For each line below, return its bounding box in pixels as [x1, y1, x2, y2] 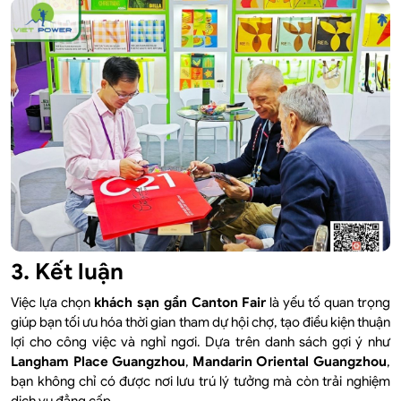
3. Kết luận [11, 258, 124, 286]
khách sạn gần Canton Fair [93, 294, 267, 311]
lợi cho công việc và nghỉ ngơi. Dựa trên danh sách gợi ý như [11, 334, 390, 351]
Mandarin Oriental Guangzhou [192, 354, 388, 371]
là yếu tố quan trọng [266, 294, 391, 311]
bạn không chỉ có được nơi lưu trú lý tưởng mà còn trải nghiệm [11, 373, 390, 390]
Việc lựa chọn [11, 294, 94, 311]
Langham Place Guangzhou [11, 354, 186, 371]
